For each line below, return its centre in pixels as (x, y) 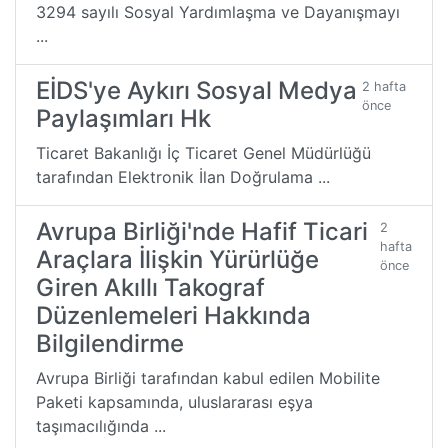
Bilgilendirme (110, 343)
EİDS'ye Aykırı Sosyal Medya (196, 90)
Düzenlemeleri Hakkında (173, 315)
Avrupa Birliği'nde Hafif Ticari (202, 231)
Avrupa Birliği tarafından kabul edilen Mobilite (208, 377)
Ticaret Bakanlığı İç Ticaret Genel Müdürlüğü (203, 152)
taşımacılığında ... (101, 425)
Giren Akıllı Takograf (150, 287)
